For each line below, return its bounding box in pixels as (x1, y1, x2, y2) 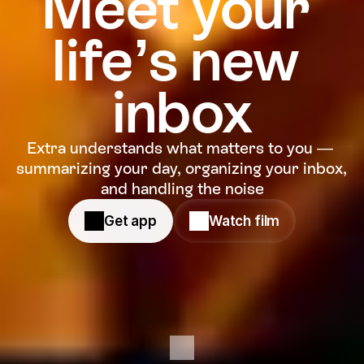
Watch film (208, 213, 280, 229)
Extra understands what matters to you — (27, 138, 333, 158)
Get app (103, 213, 157, 229)
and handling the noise (100, 179, 264, 198)
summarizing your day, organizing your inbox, (16, 158, 347, 178)
